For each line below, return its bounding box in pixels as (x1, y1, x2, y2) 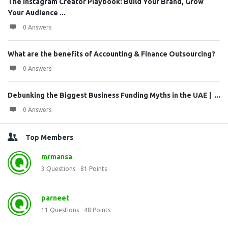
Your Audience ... (8, 9, 66, 17)
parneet (41, 194, 69, 202)
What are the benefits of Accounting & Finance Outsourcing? (8, 50, 215, 58)
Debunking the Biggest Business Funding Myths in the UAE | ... (8, 91, 220, 99)
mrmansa (41, 153, 72, 161)
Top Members (25, 133, 73, 141)
